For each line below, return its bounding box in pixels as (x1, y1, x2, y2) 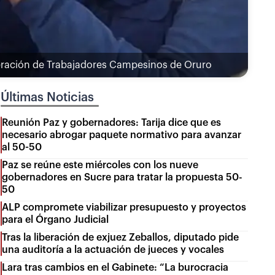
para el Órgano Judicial (2, 214, 109, 225)
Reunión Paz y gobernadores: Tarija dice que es (2, 117, 222, 128)
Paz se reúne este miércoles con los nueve (2, 160, 199, 170)
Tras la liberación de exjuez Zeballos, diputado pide (2, 232, 239, 242)
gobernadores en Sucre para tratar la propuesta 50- (2, 172, 243, 182)
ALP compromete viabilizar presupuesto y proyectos (2, 202, 247, 212)
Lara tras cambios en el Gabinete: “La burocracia (2, 262, 229, 273)
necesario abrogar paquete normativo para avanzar (2, 130, 242, 140)
